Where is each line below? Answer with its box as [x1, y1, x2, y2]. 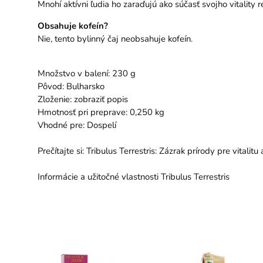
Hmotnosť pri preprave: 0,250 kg [37, 106, 164, 118]
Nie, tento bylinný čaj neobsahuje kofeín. [37, 33, 193, 45]
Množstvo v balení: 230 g [37, 68, 136, 79]
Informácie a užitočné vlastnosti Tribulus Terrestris [37, 171, 230, 183]
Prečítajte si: [37, 145, 86, 157]
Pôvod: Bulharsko [37, 80, 104, 92]
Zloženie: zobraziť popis [37, 93, 128, 105]
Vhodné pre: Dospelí [37, 119, 116, 131]
